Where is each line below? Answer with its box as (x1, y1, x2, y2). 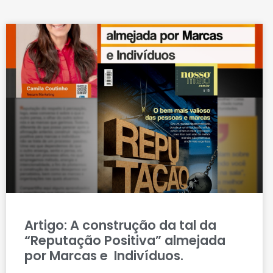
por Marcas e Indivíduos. (24, 246, 183, 264)
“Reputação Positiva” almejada (24, 231, 225, 249)
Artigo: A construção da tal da (24, 216, 216, 234)
